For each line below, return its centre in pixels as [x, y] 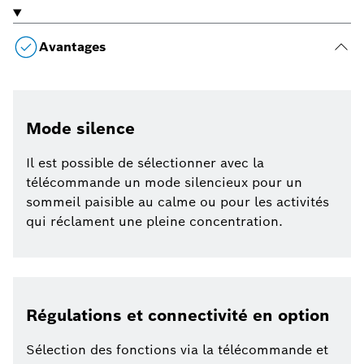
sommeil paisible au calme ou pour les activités [178, 202]
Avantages [72, 47]
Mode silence [80, 129]
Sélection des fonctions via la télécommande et [177, 350]
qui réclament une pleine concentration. [154, 222]
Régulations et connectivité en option [178, 316]
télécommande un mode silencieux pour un [164, 183]
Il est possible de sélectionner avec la [145, 163]
